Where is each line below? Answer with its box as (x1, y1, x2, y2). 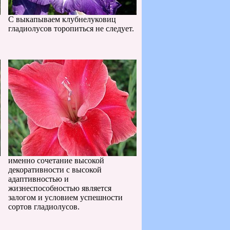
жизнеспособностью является (8, 184, 111, 193)
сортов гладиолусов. (8, 202, 80, 211)
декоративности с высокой (8, 165, 102, 174)
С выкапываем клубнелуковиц (8, 15, 116, 24)
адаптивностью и (8, 175, 69, 183)
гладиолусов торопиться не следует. (8, 24, 134, 33)
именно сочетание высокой (8, 156, 104, 165)
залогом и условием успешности (8, 193, 123, 202)
